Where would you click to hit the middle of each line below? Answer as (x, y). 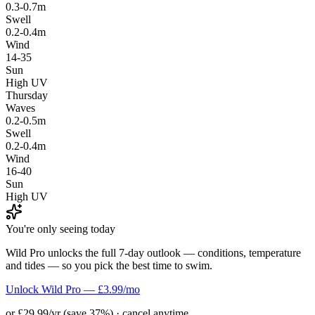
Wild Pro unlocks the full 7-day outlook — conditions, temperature (153, 252)
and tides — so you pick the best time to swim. (109, 265)
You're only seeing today (60, 229)
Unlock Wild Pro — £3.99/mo (73, 289)
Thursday (27, 95)
